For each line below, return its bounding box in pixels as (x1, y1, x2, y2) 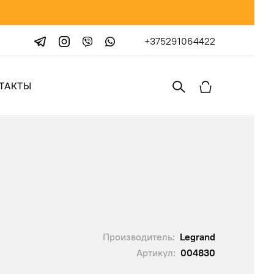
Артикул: (136, 246, 176, 259)
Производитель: (103, 231, 175, 243)
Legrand (180, 231, 215, 243)
